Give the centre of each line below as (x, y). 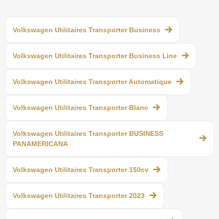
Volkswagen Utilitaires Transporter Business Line (95, 55)
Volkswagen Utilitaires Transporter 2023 (79, 195)
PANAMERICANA (40, 143)
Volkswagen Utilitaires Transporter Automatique (92, 81)
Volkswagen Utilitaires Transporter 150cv (81, 169)
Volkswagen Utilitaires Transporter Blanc (80, 107)
